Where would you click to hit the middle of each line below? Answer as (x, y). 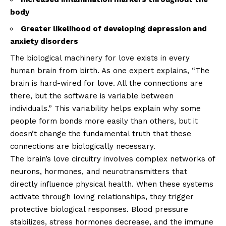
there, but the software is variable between (92, 96)
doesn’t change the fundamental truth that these (101, 134)
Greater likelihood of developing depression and (114, 29)
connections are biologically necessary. (83, 147)
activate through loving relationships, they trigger (102, 197)
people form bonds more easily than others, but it (104, 121)
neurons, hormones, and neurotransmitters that (99, 172)
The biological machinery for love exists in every (100, 58)
